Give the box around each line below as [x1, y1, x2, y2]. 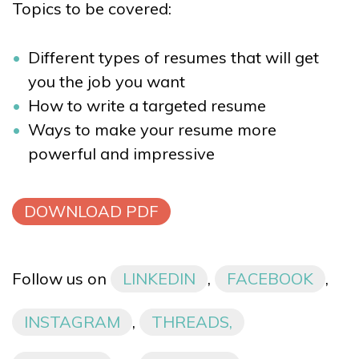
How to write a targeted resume [28, 95, 266, 115]
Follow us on [12, 268, 111, 288]
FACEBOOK [227, 268, 313, 288]
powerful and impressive [28, 143, 215, 163]
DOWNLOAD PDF [24, 200, 159, 221]
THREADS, [151, 311, 232, 332]
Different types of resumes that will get [28, 46, 319, 67]
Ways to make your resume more [28, 119, 276, 139]
